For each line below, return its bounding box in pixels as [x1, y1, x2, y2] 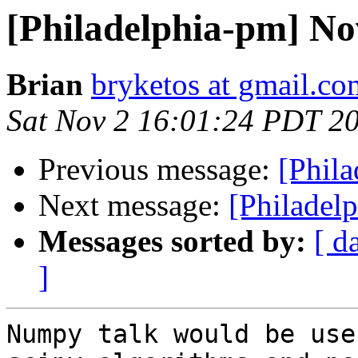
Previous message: [38, 152, 278, 187]
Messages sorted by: [38, 224, 306, 259]
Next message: [38, 188, 229, 223]
